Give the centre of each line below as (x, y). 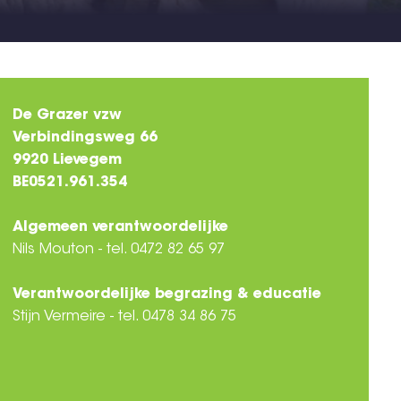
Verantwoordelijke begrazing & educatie (167, 294)
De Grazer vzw (67, 115)
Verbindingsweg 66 (85, 138)
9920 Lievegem (67, 160)
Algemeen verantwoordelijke (120, 227)
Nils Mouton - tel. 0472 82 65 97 (119, 250)
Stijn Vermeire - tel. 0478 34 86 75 (124, 317)
